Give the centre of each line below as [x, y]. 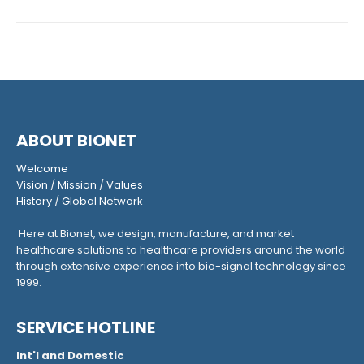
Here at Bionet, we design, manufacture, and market [155, 233]
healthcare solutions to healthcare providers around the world [181, 249]
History [34, 201]
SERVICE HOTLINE [86, 327]
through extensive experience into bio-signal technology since [181, 266]
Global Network [102, 201]
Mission [77, 184]
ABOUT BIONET [76, 140]
